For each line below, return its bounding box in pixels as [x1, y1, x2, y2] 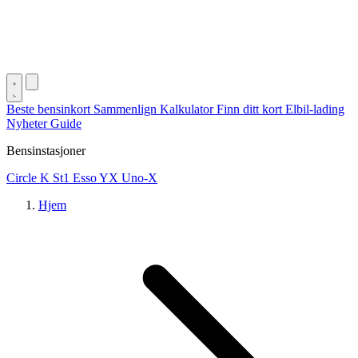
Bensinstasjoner [6, 144, 86, 157]
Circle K [6, 171, 53, 185]
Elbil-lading [285, 102, 344, 116]
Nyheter [6, 117, 50, 130]
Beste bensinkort [6, 102, 93, 116]
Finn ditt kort [217, 102, 285, 116]
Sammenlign [93, 102, 160, 116]
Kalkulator [160, 102, 217, 116]
